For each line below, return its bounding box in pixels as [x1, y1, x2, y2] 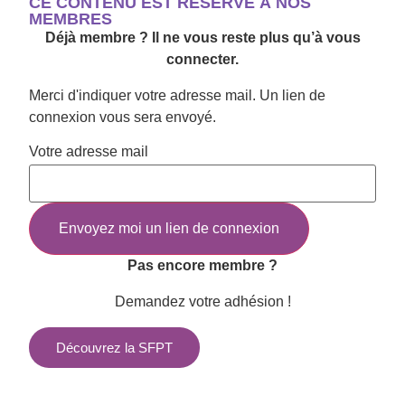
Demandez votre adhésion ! [114, 294, 291, 309]
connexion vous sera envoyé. [29, 109, 216, 125]
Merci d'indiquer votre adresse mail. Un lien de [29, 88, 325, 103]
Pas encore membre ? [127, 258, 278, 273]
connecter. [166, 52, 239, 67]
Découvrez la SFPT [56, 340, 173, 355]
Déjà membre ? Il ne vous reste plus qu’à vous [44, 30, 361, 45]
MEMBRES [29, 10, 112, 28]
